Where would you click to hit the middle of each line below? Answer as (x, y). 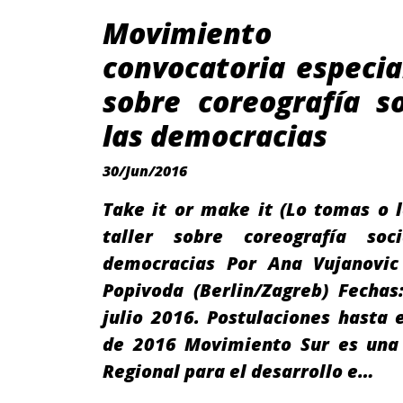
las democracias (215, 135)
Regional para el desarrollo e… (238, 371)
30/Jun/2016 (145, 171)
